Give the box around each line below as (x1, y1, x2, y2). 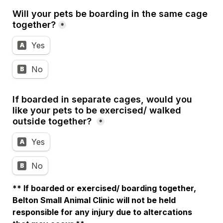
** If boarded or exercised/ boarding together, (12, 183, 196, 193)
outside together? (12, 116, 92, 126)
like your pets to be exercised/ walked (12, 105, 181, 115)
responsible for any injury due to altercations (12, 207, 192, 217)
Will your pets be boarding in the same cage (12, 8, 208, 19)
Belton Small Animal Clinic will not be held (12, 195, 176, 205)
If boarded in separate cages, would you (12, 94, 192, 105)
